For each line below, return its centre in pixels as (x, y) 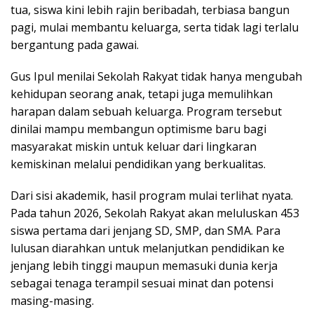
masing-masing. (52, 301)
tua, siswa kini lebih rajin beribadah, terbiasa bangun (150, 10)
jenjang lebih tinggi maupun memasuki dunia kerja (144, 266)
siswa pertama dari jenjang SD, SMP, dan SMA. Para (145, 231)
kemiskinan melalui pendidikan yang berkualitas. (138, 164)
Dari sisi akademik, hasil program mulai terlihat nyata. (152, 196)
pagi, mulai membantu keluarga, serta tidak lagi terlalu (155, 27)
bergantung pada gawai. (75, 45)
